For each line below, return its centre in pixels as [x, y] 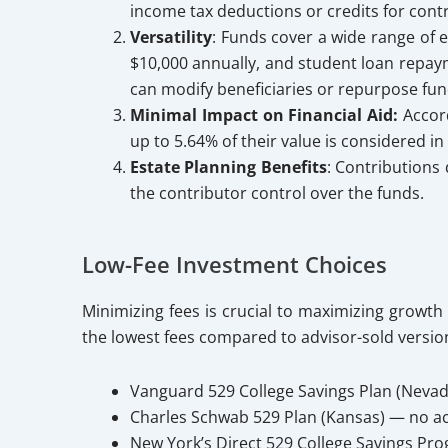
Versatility [171, 36]
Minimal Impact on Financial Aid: [264, 114]
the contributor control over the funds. [277, 192]
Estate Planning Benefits [228, 166]
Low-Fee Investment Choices [234, 263]
